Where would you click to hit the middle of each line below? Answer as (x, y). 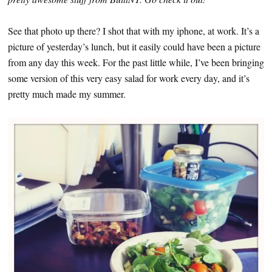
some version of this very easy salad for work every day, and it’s (129, 78)
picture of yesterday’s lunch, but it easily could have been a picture (134, 46)
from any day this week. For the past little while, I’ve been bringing (136, 62)
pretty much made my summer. (67, 94)
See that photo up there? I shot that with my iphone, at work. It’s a (134, 31)
